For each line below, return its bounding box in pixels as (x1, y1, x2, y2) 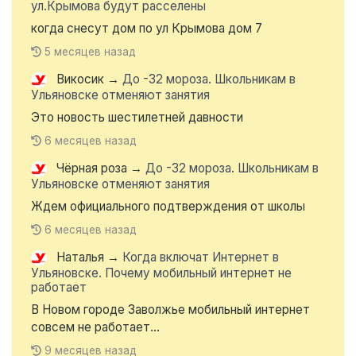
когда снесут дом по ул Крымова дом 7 (31, 21, 262, 37)
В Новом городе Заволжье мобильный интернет (31, 302, 310, 318)
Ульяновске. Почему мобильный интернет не (31, 265, 292, 281)
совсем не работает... (31, 319, 160, 335)
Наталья (56, 250, 104, 265)
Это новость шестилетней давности (31, 110, 243, 126)
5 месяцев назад (44, 45, 137, 59)
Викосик (56, 72, 104, 87)
